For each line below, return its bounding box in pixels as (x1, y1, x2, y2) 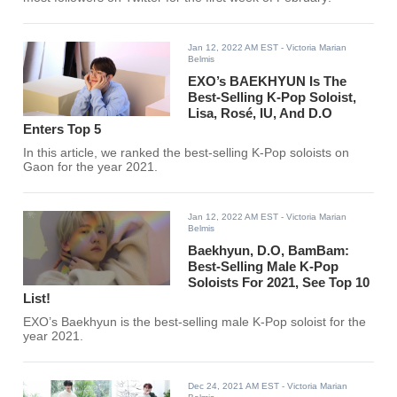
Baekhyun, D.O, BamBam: (188, 243, 350, 259)
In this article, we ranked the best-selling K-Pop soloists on (23, 146, 350, 160)
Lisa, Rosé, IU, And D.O (188, 105, 333, 121)
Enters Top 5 (23, 121, 102, 137)
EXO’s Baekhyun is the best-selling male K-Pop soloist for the (23, 315, 367, 330)
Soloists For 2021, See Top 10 (188, 275, 370, 291)
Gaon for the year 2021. (23, 160, 159, 175)
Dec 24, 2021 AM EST (188, 381, 280, 392)
